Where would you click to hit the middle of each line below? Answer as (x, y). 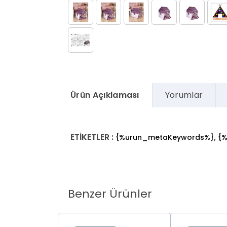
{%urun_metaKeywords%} (165, 138)
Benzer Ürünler (110, 194)
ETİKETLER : (93, 137)
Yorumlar (184, 95)
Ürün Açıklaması (105, 95)
